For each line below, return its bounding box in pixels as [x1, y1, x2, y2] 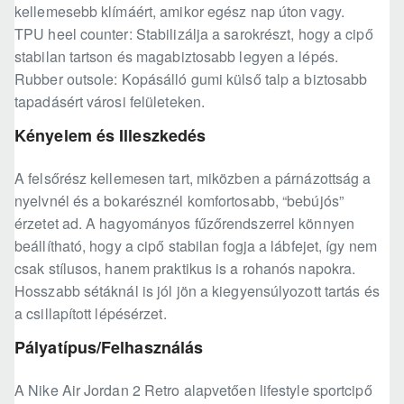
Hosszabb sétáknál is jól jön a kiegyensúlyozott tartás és [14, 280, 380, 302]
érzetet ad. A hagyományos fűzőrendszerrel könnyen [14, 213, 354, 234]
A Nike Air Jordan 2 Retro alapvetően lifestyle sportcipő [14, 380, 372, 401]
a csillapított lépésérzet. [14, 303, 167, 325]
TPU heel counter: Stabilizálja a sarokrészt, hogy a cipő [14, 23, 373, 45]
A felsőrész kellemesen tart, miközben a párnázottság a [14, 168, 372, 189]
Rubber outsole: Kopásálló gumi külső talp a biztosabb [14, 69, 368, 90]
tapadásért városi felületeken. [14, 91, 206, 113]
